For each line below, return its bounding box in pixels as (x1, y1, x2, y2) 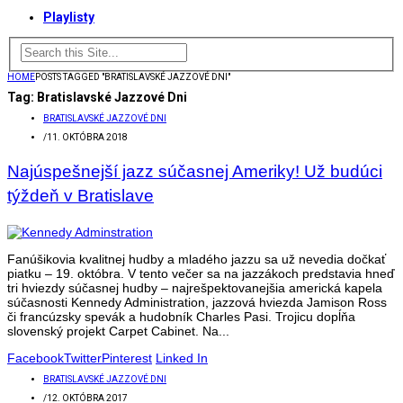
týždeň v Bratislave (7, 186, 154, 206)
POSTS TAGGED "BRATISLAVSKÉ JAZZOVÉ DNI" (35, 71, 230, 82)
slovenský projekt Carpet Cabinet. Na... (7, 324, 229, 339)
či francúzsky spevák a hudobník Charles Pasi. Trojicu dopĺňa (7, 309, 355, 325)
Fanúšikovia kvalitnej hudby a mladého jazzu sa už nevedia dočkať (7, 252, 386, 267)
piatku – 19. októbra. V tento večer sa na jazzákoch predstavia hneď (7, 266, 395, 282)
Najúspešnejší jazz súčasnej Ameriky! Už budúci (7, 162, 382, 182)
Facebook (7, 351, 64, 366)
